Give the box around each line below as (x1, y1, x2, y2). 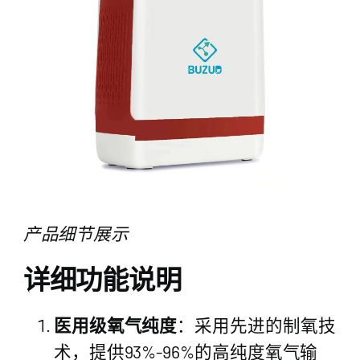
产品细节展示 (22, 222, 129, 243)
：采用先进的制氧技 (177, 314, 336, 336)
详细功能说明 (22, 262, 182, 295)
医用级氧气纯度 (53, 314, 178, 336)
